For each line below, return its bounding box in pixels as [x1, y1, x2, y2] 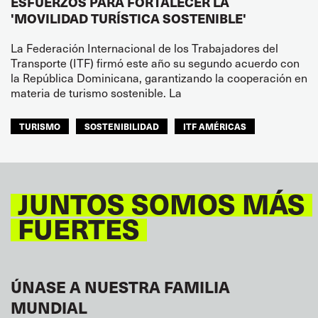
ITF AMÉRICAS [183, 119, 246, 132]
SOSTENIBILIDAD [84, 119, 159, 132]
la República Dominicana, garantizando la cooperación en [11, 70, 307, 85]
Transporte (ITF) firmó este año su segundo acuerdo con [11, 55, 300, 70]
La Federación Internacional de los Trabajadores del [11, 40, 278, 55]
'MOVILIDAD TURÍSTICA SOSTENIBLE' [11, 9, 246, 27]
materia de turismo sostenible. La [11, 84, 182, 100]
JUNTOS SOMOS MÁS [18, 183, 305, 222]
